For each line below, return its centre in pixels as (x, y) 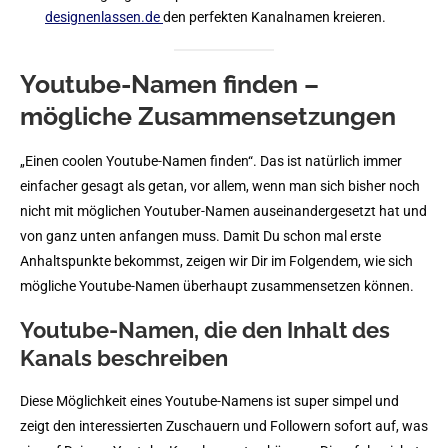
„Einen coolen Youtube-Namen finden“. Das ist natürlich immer (211, 160)
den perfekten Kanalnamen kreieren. (274, 16)
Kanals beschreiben (124, 357)
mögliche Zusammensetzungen (208, 115)
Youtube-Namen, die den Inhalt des (205, 329)
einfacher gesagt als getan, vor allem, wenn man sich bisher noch (220, 185)
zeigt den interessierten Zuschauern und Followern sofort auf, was (224, 425)
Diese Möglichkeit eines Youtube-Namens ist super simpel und (209, 400)
